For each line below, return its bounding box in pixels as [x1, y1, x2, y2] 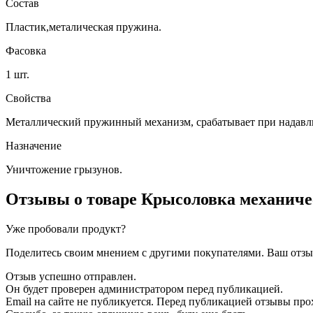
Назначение [6, 139, 61, 152]
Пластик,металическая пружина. [6, 20, 161, 33]
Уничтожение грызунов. [6, 163, 122, 175]
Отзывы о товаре [6, 189, 141, 208]
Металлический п [6, 115, 90, 128]
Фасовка [6, 44, 46, 57]
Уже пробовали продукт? [6, 222, 126, 235]
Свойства [6, 92, 51, 104]
